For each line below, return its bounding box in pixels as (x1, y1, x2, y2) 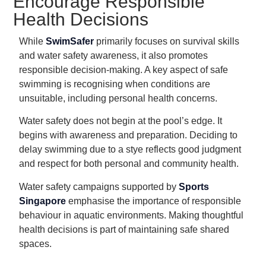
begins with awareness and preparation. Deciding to (19, 130, 237, 141)
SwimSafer (46, 36, 94, 46)
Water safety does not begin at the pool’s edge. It (19, 116, 222, 126)
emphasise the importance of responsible (66, 195, 241, 206)
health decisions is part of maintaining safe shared (19, 224, 229, 235)
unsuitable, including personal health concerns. (19, 93, 217, 103)
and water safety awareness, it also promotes (19, 50, 208, 61)
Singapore (19, 195, 66, 206)
